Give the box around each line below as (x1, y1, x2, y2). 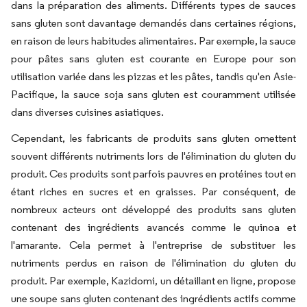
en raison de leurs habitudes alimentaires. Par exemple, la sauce (11, 34, 296, 47)
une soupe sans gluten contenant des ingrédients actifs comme (11, 292, 296, 305)
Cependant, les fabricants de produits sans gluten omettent (11, 132, 296, 145)
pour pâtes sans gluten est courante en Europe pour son (11, 52, 296, 65)
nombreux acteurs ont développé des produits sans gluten (11, 203, 296, 216)
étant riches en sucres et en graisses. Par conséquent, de (11, 185, 296, 198)
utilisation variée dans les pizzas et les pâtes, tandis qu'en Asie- (11, 70, 296, 83)
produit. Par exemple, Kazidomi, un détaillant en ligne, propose (11, 274, 296, 287)
